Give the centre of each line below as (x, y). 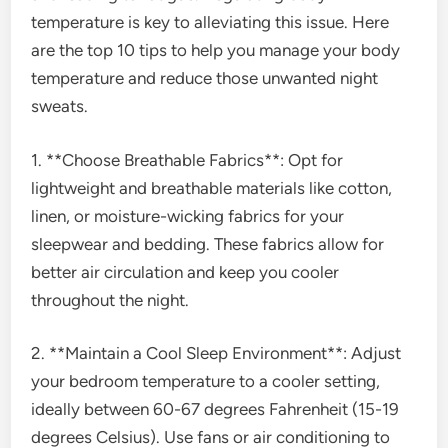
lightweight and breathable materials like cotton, (212, 187)
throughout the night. (110, 299)
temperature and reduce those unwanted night (205, 78)
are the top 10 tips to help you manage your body (216, 50)
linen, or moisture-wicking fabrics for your (188, 215)
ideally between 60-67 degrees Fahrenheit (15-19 (215, 409)
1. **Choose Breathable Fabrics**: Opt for (187, 159)
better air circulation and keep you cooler (185, 271)
